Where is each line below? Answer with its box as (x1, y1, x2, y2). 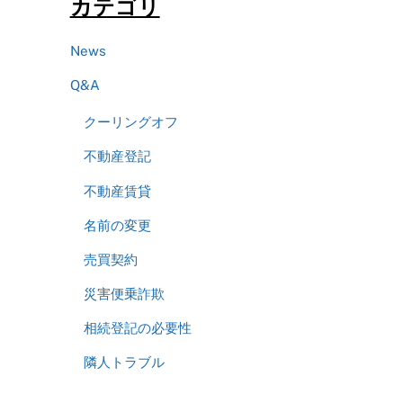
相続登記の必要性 (83, 320, 192, 336)
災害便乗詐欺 (83, 286, 165, 301)
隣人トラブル (83, 354, 165, 371)
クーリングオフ (83, 114, 178, 130)
